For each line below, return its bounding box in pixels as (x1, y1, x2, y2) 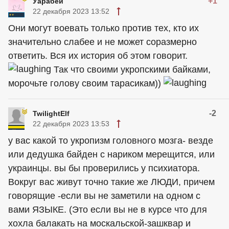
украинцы (8, 163, 49, 174)
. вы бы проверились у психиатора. (49, 163, 200, 174)
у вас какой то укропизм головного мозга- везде (8, 135, 213, 146)
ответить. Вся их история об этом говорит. (8, 51, 188, 61)
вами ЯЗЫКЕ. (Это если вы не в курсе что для (8, 204, 207, 215)
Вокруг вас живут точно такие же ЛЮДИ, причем (8, 177, 215, 188)
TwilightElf (33, 109, 70, 118)
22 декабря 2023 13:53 (33, 120, 109, 128)
